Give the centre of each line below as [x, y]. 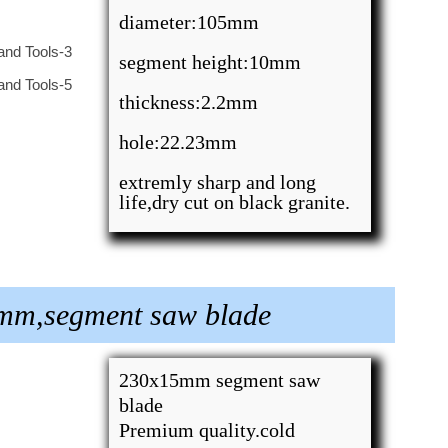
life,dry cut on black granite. [235, 202]
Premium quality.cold [207, 430]
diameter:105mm [189, 22]
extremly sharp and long [218, 182]
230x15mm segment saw [220, 380]
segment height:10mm [210, 62]
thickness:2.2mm [189, 102]
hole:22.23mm [178, 142]
